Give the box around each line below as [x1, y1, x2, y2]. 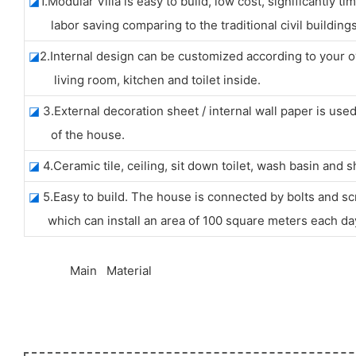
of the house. [28, 126, 125, 142]
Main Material [67, 262, 152, 278]
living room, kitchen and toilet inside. [28, 72, 261, 87]
